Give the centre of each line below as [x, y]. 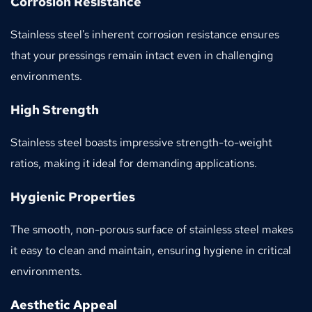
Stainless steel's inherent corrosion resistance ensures [145, 34]
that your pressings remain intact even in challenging [142, 55]
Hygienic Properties [73, 196]
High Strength [55, 109]
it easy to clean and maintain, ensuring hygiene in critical [151, 250]
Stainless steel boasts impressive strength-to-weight [141, 142]
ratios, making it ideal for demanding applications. [134, 163]
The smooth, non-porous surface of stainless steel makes [152, 229]
